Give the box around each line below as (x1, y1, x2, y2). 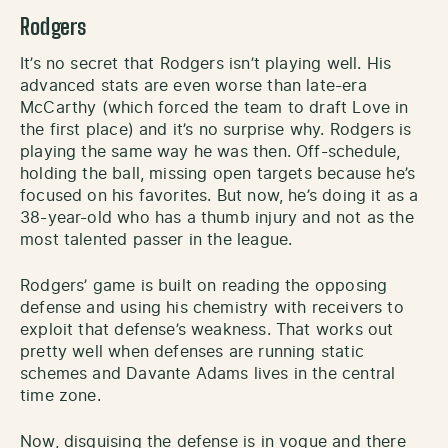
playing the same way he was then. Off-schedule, (20, 143, 401, 160)
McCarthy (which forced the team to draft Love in (20, 99, 409, 116)
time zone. (20, 387, 101, 404)
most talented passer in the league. (20, 231, 293, 248)
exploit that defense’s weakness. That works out (20, 321, 394, 338)
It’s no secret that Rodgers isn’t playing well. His (20, 55, 392, 72)
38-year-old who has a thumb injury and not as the (20, 209, 414, 226)
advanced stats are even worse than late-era (20, 77, 367, 94)
